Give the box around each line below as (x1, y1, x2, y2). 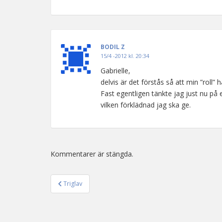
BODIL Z (101, 43, 125, 51)
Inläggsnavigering (51, 183, 163, 199)
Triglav (63, 179, 82, 188)
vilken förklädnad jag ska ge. (101, 100, 191, 110)
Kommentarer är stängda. (51, 149, 133, 159)
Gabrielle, (101, 66, 130, 75)
